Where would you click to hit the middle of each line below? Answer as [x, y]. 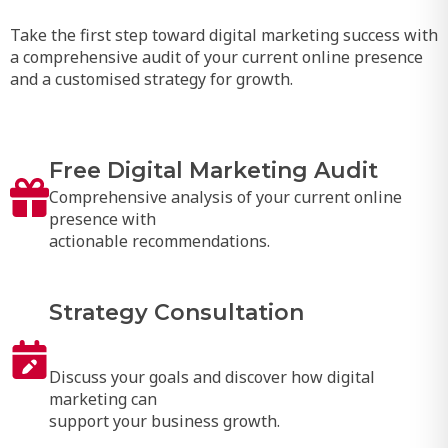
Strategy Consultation [176, 312]
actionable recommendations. [159, 239]
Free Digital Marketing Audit [213, 169]
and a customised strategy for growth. [151, 78]
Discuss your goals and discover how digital [211, 376]
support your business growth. [164, 420]
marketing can [102, 398]
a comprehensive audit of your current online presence [216, 56]
